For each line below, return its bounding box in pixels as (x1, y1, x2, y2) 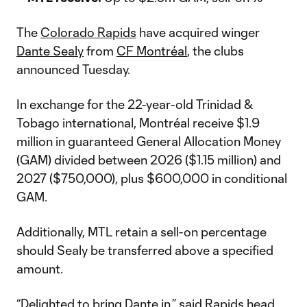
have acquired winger (136, 25, 260, 40)
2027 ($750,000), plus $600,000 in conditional (16, 171, 287, 186)
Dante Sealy (16, 43, 84, 58)
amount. (16, 261, 63, 276)
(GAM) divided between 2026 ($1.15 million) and (16, 152, 281, 167)
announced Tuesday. (16, 62, 130, 77)
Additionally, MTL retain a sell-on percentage (16, 224, 267, 239)
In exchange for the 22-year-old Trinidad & (16, 97, 253, 112)
